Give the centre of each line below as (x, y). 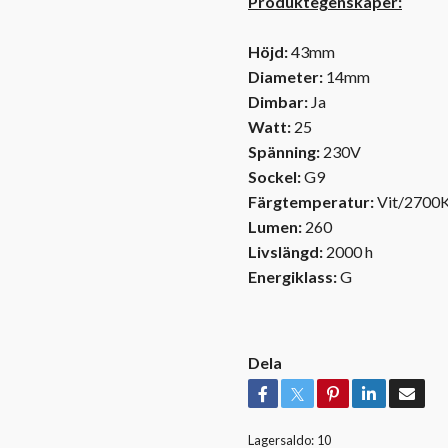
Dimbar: (278, 101)
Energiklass (290, 276)
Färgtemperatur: (311, 201)
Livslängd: (285, 251)
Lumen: (275, 226)
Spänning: (284, 151)
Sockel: (276, 176)
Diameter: (285, 76)
